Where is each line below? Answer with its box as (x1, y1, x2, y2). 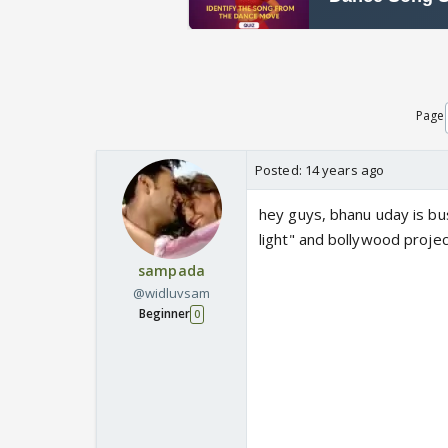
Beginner (138, 305, 191, 323)
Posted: (255, 161, 305, 180)
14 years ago (304, 161, 385, 180)
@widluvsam (132, 284, 211, 303)
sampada (138, 261, 205, 281)
